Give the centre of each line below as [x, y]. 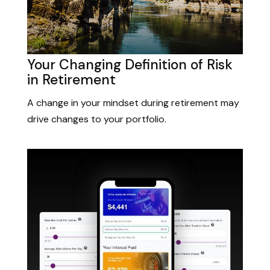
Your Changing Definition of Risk [130, 65]
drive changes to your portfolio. [97, 119]
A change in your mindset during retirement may [133, 102]
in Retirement [71, 80]
